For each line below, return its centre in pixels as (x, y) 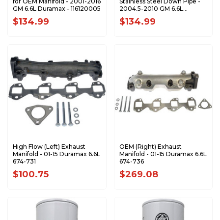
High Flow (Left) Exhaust (49, 147)
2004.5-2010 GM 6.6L (151, 9)
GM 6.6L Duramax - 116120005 (57, 9)
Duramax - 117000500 (152, 16)
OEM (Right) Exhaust (150, 147)
